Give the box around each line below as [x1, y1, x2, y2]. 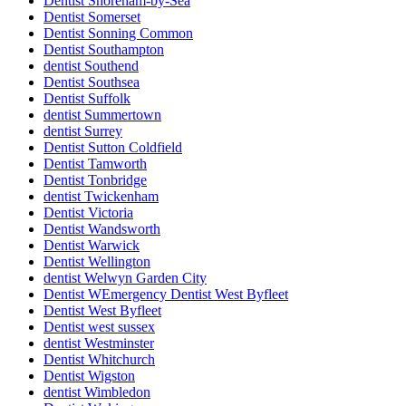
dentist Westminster [43, 335, 154, 352]
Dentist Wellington [43, 254, 150, 270]
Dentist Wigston [43, 368, 135, 384]
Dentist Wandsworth [43, 221, 160, 237]
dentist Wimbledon [43, 384, 150, 401]
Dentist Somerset [43, 9, 140, 25]
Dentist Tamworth [43, 156, 147, 172]
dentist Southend [43, 58, 139, 74]
